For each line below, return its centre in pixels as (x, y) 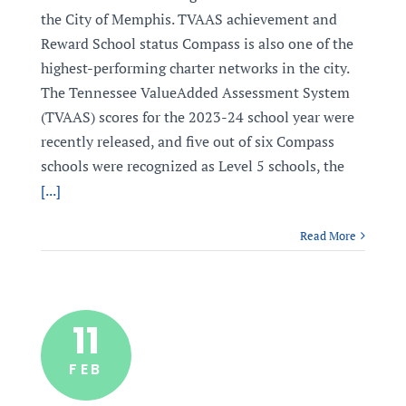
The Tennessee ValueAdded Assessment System (195, 92)
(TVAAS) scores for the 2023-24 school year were (197, 117)
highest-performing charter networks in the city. (194, 68)
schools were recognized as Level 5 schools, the (192, 166)
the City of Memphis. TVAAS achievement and (188, 19)
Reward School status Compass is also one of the (197, 43)
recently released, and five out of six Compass (187, 141)
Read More (329, 236)
